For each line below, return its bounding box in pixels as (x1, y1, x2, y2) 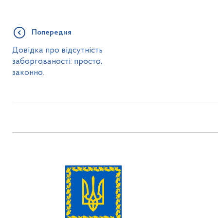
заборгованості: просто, (12, 57, 102, 66)
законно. (12, 68, 44, 77)
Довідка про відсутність (12, 46, 103, 54)
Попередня (31, 28, 72, 36)
